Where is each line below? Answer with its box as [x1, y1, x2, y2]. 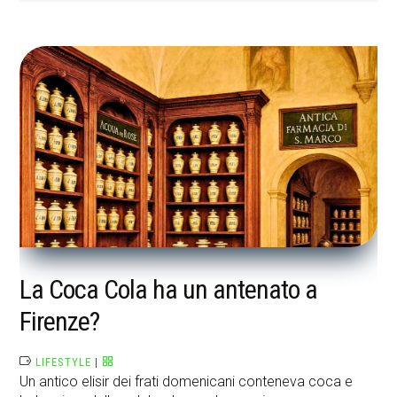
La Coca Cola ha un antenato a [19, 274, 318, 306]
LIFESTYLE [35, 355, 92, 370]
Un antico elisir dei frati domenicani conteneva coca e [19, 373, 354, 391]
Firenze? [19, 306, 100, 338]
